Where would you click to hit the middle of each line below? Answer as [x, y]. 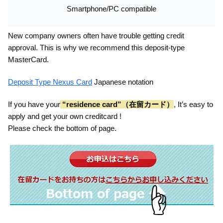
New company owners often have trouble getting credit [96, 36]
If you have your [34, 105]
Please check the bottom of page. [62, 128]
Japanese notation [123, 82]
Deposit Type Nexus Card [50, 82]
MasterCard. [28, 60]
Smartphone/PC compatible [111, 9]
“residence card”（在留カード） [117, 105]
